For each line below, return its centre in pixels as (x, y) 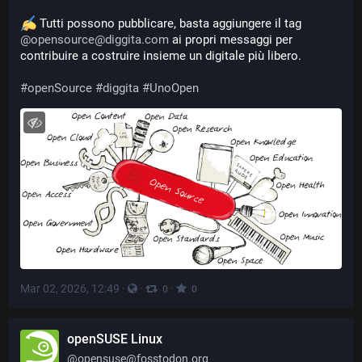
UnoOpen (174, 88)
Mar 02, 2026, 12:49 (70, 288)
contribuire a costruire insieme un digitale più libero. (161, 56)
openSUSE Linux (115, 339)
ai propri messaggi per (231, 40)
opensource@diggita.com (100, 40)
